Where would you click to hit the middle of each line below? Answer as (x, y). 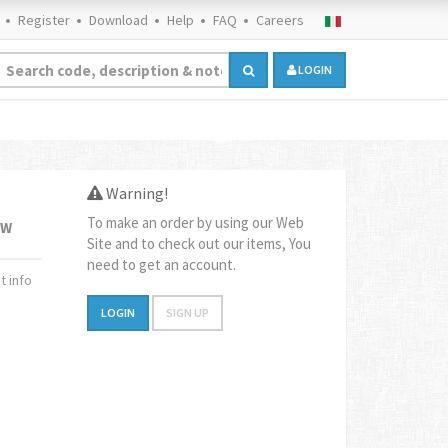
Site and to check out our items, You (199, 243)
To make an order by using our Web (196, 222)
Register (44, 20)
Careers (280, 20)
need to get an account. (162, 264)
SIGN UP (188, 313)
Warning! (136, 193)
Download (118, 20)
